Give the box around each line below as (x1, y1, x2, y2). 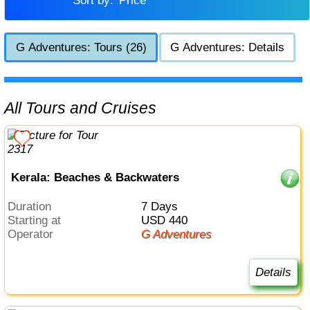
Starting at (15, 214, 62, 228)
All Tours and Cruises (15, 98, 157, 117)
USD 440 (149, 214, 188, 228)
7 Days (147, 200, 178, 214)
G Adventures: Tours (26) (15, 40, 147, 54)
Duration (16, 200, 52, 214)
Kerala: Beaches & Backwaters (10, 170, 179, 184)
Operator (17, 228, 54, 241)
